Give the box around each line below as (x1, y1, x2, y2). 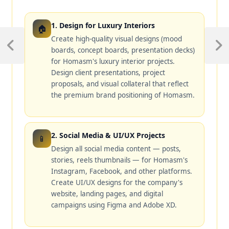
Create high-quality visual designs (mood (51, 34, 182, 44)
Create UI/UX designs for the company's (51, 178, 183, 188)
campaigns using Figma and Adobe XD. (51, 200, 177, 210)
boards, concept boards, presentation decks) (51, 45, 195, 55)
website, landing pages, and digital (51, 189, 164, 199)
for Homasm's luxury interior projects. (51, 57, 175, 66)
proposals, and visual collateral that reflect (51, 79, 189, 89)
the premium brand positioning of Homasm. (51, 90, 195, 100)
